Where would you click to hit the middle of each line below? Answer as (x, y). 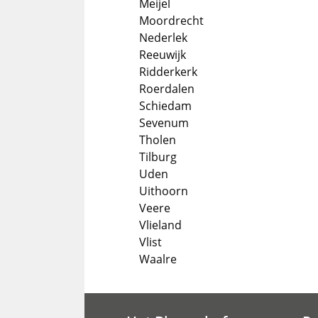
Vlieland (160, 225)
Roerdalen (167, 89)
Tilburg (158, 157)
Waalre (158, 259)
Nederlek (163, 38)
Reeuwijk (163, 55)
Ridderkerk (168, 72)
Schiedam (165, 106)
